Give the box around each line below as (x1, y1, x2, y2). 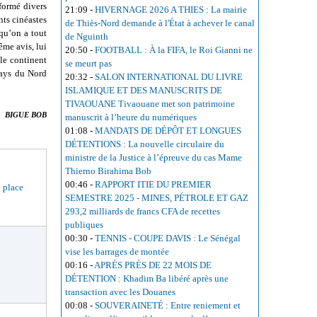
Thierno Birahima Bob (65, 166, 151, 177)
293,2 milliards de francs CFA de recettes (65, 206, 220, 217)
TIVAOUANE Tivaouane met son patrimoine (65, 98, 235, 110)
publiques (65, 219, 103, 231)
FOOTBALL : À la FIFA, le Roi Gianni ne (95, 45, 253, 56)
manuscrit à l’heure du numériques (65, 112, 197, 123)
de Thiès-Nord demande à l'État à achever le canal (65, 18, 255, 29)
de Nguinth (65, 31, 108, 42)
